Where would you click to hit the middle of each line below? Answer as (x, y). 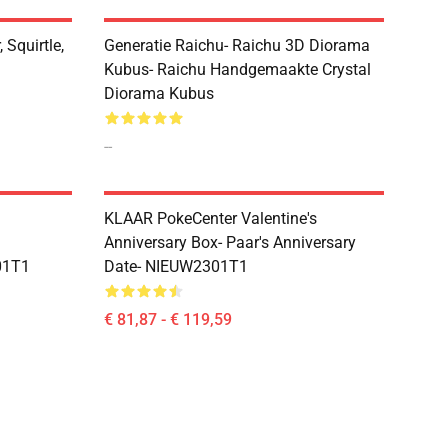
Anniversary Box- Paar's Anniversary (230, 242)
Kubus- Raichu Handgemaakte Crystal (237, 69)
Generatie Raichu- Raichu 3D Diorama (237, 45)
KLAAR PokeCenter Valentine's (210, 218)
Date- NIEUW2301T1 (176, 266)
